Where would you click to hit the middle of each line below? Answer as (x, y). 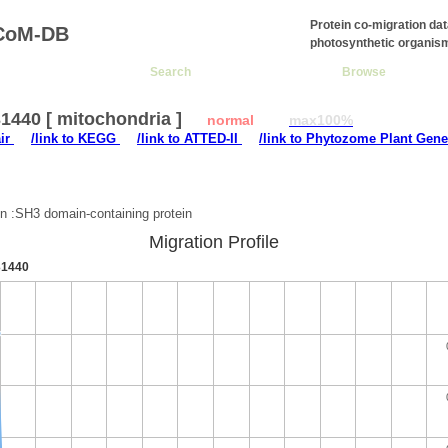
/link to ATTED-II (189, 138)
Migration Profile (214, 242)
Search (170, 71)
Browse (364, 71)
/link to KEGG (75, 138)
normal (230, 120)
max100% (321, 120)
